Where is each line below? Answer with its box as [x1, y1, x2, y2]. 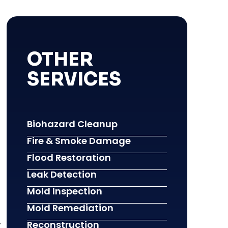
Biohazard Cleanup [26, 117, 118, 130]
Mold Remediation [26, 201, 113, 214]
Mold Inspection [26, 184, 102, 197]
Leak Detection [26, 167, 97, 181]
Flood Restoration [26, 151, 111, 164]
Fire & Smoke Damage [26, 134, 131, 147]
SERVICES [26, 67, 121, 91]
